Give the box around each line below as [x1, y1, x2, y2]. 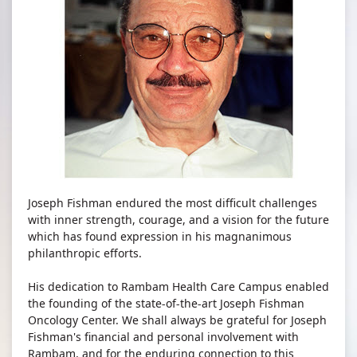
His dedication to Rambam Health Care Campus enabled [28, 279, 329, 294]
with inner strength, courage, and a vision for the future [28, 212, 329, 227]
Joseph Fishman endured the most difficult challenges [28, 195, 317, 210]
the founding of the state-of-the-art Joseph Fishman [28, 296, 304, 311]
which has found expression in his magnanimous [28, 229, 292, 244]
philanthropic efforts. [28, 245, 142, 261]
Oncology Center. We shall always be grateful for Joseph [28, 312, 327, 328]
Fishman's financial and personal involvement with [28, 329, 299, 344]
